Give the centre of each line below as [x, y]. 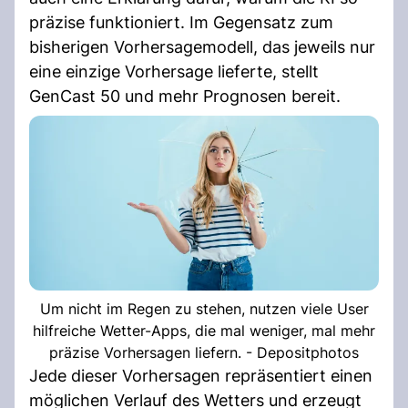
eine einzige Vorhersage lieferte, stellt [174, 71]
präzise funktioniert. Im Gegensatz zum [181, 22]
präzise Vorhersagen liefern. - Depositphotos [204, 352]
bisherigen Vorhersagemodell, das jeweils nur [202, 46]
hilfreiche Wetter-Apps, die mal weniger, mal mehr [204, 330]
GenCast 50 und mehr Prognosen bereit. [185, 96]
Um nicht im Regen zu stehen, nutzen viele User [204, 308]
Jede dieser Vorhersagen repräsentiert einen [201, 375]
